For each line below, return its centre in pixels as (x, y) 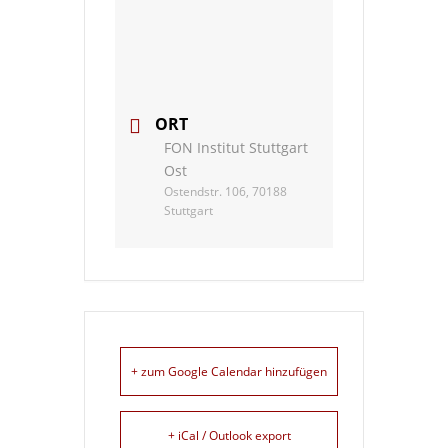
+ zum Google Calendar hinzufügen (229, 372)
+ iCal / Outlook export (229, 436)
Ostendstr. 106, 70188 (225, 192)
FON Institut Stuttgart (236, 148)
